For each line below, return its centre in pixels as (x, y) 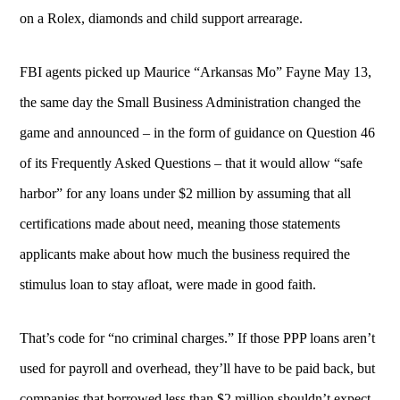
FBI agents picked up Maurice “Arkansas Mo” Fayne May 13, (196, 71)
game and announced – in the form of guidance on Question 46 (198, 132)
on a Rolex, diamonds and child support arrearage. (162, 18)
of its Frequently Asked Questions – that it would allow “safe (192, 162)
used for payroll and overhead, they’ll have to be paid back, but (198, 368)
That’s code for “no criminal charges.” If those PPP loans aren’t (198, 337)
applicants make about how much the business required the (185, 254)
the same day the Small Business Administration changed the (191, 102)
